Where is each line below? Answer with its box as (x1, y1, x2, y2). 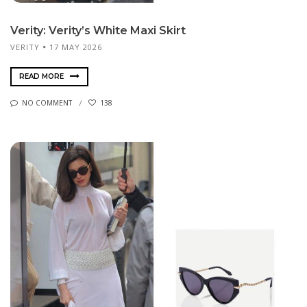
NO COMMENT (22, 98, 72, 108)
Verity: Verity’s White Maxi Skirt (10, 23, 186, 37)
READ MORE (19, 71, 66, 81)
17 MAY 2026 (49, 41, 102, 52)
